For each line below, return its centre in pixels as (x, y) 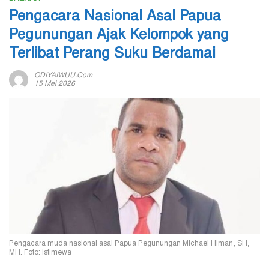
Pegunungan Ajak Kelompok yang (119, 36)
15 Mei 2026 (55, 84)
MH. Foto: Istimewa (40, 253)
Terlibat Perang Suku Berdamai (112, 55)
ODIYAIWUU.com (63, 76)
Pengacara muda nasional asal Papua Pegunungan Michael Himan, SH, (129, 244)
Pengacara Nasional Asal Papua (115, 18)
